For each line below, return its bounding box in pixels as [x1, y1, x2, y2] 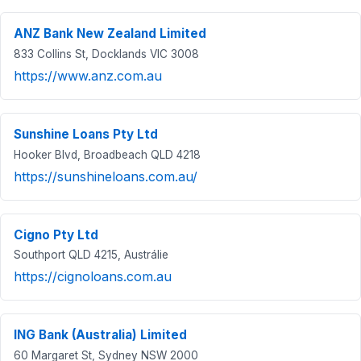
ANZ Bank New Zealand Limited [14, 26, 206, 42]
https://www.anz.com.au [14, 67, 162, 84]
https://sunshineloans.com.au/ [14, 168, 197, 185]
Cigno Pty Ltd [14, 226, 98, 243]
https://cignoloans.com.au [14, 268, 172, 285]
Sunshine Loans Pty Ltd [14, 126, 158, 142]
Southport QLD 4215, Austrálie [14, 248, 168, 262]
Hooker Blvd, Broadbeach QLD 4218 [14, 147, 201, 161]
